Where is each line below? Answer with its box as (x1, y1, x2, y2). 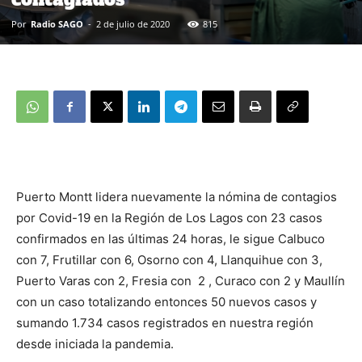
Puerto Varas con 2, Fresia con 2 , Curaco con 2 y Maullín (16, 273, 345, 289)
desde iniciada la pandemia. (16, 336, 174, 352)
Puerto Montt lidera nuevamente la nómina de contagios (16, 189, 337, 205)
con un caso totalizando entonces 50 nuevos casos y (16, 294, 317, 310)
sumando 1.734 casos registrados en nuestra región (16, 315, 314, 331)
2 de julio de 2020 (96, 18, 170, 31)
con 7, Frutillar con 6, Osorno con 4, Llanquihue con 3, (16, 252, 322, 268)
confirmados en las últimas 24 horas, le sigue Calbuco (16, 231, 325, 247)
